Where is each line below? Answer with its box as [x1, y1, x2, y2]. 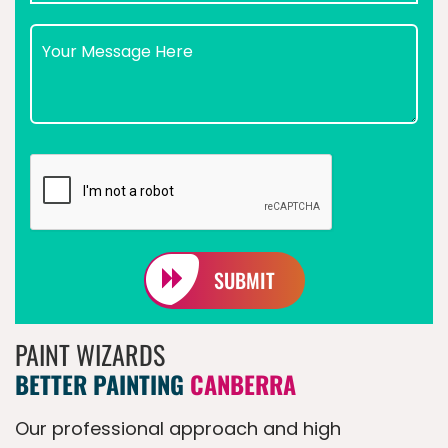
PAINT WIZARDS [15, 335, 165, 374]
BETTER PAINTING [15, 366, 190, 402]
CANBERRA [190, 366, 296, 402]
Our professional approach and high [15, 416, 341, 441]
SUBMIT [213, 265, 275, 295]
